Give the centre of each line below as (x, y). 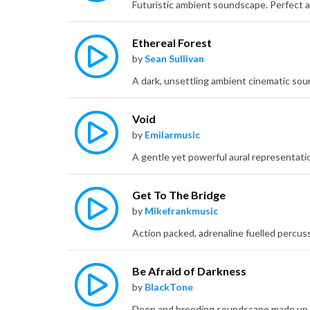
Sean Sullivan (174, 59)
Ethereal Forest (172, 43)
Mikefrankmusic (181, 211)
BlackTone (169, 287)
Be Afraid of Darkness (189, 271)
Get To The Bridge (179, 195)
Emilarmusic (172, 135)
